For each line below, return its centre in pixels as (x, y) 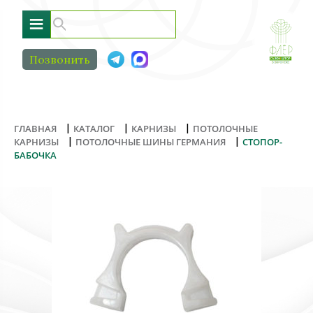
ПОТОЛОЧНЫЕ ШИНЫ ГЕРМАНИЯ (151, 142)
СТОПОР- (262, 142)
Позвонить (60, 59)
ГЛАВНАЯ (35, 129)
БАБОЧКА (35, 155)
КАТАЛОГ (94, 129)
